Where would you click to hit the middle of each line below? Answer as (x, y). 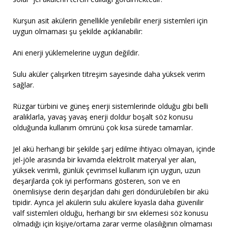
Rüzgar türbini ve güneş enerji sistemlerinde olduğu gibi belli (110, 106)
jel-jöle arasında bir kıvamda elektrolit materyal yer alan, (105, 160)
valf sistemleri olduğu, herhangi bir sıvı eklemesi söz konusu (110, 213)
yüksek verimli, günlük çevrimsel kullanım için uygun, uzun (107, 170)
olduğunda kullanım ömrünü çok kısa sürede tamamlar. (104, 127)
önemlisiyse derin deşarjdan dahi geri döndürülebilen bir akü (111, 192)
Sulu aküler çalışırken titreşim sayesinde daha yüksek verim (109, 74)
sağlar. (23, 85)
